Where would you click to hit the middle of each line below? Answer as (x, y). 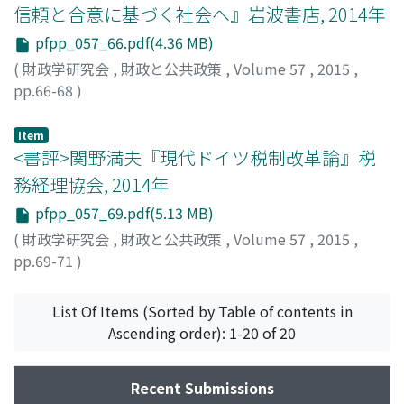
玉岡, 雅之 (46, 282)
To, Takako (110, 111)
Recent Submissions (202, 387)
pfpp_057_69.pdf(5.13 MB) (123, 212)
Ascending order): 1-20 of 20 (202, 332)
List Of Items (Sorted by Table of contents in (202, 311)
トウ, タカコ (194, 111)
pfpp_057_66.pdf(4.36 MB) (123, 43)
